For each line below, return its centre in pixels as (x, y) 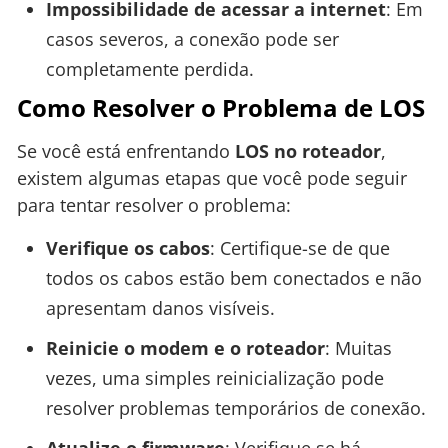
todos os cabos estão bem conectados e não (233, 278)
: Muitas (358, 348)
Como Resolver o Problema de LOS (221, 107)
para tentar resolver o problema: (154, 204)
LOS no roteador (308, 150)
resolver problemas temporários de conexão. (235, 408)
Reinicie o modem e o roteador (185, 348)
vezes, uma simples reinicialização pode (214, 378)
